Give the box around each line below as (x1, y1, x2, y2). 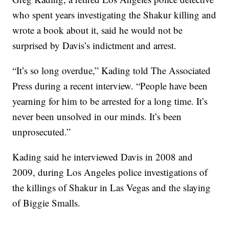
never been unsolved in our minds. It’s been (12, 110, 182, 123)
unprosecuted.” (12, 125, 71, 139)
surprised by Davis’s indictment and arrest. (12, 39, 177, 52)
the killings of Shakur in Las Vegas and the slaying (12, 181, 211, 194)
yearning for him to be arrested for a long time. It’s (12, 95, 208, 108)
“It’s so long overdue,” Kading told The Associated (12, 64, 211, 77)
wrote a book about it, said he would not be (12, 24, 183, 37)
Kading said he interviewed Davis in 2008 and (12, 150, 193, 164)
